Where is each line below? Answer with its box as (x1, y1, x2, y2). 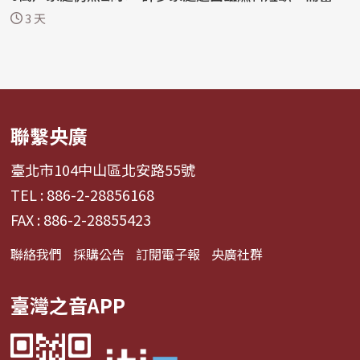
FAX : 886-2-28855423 (10, 208, 152, 230)
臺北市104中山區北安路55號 (10, 158, 196, 180)
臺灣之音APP (10, 290, 126, 319)
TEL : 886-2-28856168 (10, 183, 155, 205)
